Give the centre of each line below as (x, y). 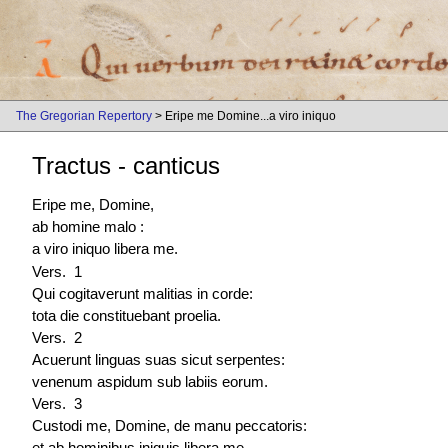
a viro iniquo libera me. (105, 249)
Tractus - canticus (126, 166)
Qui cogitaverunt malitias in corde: (142, 293)
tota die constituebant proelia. (126, 315)
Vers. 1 (57, 271)
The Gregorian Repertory (84, 116)
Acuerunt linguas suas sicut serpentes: (158, 359)
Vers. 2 (57, 337)
